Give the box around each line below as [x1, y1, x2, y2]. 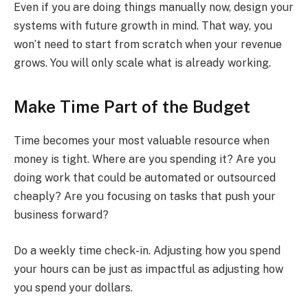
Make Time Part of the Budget [14, 97, 250, 117]
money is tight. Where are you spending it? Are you [14, 153, 276, 166]
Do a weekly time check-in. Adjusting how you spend [14, 243, 280, 257]
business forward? [14, 208, 109, 222]
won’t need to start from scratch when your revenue [14, 37, 282, 51]
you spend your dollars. [14, 280, 133, 294]
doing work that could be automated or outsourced [14, 171, 276, 185]
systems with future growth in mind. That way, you [14, 19, 272, 32]
